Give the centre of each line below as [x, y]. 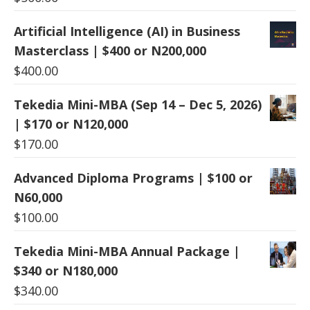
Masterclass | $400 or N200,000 [110, 50]
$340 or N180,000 [66, 270]
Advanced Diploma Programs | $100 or [133, 177]
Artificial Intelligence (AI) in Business [127, 31]
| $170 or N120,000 [71, 124]
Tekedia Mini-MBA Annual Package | [127, 251]
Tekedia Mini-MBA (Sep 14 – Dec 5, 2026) [138, 104]
